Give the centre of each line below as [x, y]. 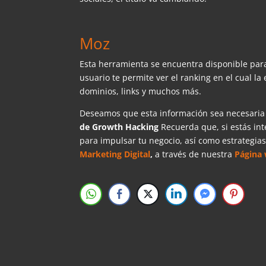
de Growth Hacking [119, 126]
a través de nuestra [194, 154]
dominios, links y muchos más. [141, 91]
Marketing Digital [115, 154]
